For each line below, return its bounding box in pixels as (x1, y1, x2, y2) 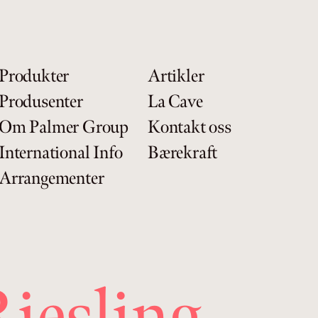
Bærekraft (148, 142, 218, 164)
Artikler (148, 65, 204, 87)
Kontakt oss (148, 116, 231, 138)
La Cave (148, 91, 203, 113)
